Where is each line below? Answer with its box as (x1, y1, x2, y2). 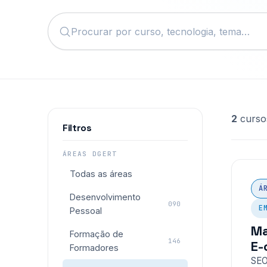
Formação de (70, 229, 123, 239)
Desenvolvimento (70, 192, 141, 202)
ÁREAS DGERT (63, 150, 117, 158)
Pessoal (70, 206, 102, 216)
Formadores (70, 243, 119, 253)
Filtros (63, 122, 92, 134)
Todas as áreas (70, 169, 132, 179)
